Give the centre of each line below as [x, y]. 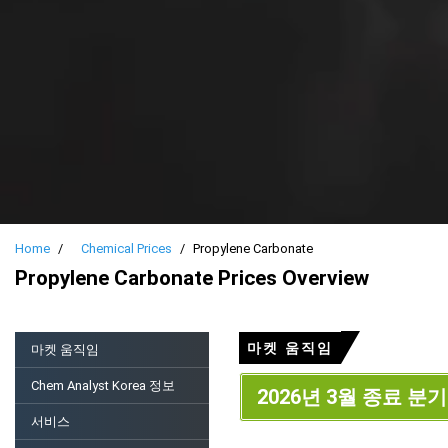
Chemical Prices [126, 248]
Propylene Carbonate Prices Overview [192, 278]
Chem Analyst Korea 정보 [103, 385]
